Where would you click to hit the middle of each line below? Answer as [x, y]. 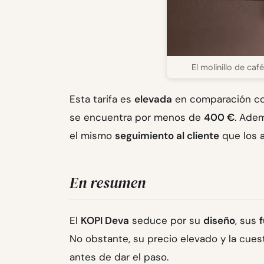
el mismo [92, 136]
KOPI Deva [105, 220]
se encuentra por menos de [137, 118]
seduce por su [166, 220]
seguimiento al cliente [167, 136]
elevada [153, 99]
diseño [219, 220]
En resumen [108, 183]
